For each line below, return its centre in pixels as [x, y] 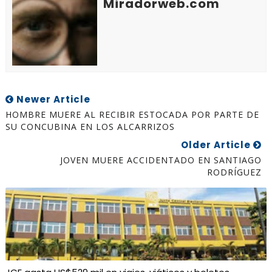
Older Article [217, 145]
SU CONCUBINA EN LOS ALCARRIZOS [90, 127]
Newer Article [52, 99]
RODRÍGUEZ [235, 172]
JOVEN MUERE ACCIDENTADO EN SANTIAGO [161, 160]
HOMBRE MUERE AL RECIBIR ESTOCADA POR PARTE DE [132, 114]
